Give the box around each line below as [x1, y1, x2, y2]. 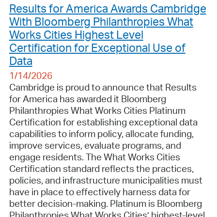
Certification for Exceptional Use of [9, 40, 186, 55]
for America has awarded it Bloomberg [9, 93, 166, 105]
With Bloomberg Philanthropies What [9, 14, 193, 29]
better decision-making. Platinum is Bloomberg [9, 197, 202, 209]
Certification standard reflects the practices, [9, 162, 194, 174]
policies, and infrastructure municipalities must [9, 174, 202, 186]
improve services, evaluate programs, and [9, 139, 181, 151]
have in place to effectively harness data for [9, 186, 190, 198]
